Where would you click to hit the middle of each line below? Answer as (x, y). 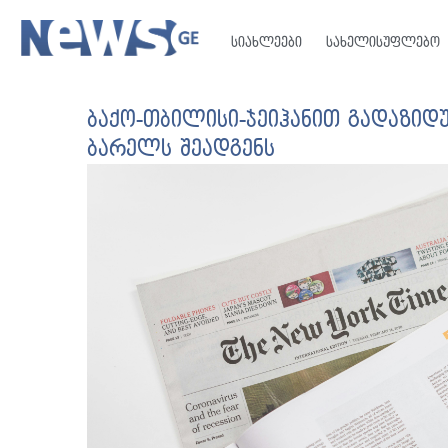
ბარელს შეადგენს (181, 149)
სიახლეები (266, 42)
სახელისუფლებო (382, 42)
